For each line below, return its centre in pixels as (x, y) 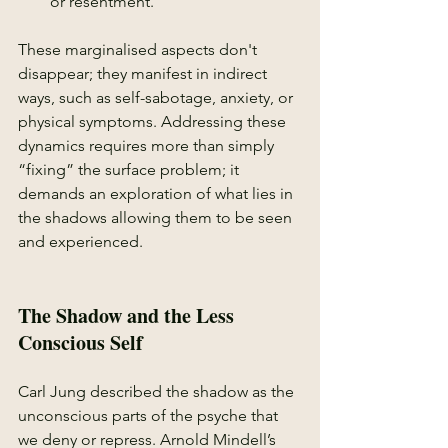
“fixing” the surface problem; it (130, 169)
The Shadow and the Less (128, 315)
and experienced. (80, 241)
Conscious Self (80, 342)
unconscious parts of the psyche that (150, 415)
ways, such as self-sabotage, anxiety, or (157, 97)
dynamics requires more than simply (148, 145)
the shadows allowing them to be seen (157, 217)
